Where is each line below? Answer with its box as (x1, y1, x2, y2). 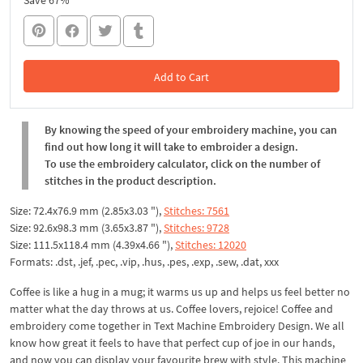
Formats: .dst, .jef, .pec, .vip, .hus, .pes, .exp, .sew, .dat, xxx (10, 254, 279, 269)
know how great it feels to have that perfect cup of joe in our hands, (10, 335, 335, 350)
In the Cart (156, 101, 207, 117)
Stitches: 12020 (175, 237, 246, 252)
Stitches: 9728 (164, 220, 229, 235)
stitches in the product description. (45, 173, 216, 188)
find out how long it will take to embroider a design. (45, 139, 298, 154)
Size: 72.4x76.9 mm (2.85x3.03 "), (10, 203, 164, 218)
